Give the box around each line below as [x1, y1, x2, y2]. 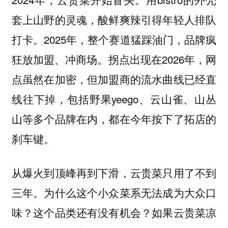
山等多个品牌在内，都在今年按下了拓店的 [11, 110, 217, 126]
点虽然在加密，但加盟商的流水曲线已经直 [11, 71, 217, 87]
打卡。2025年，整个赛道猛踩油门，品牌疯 [11, 31, 217, 47]
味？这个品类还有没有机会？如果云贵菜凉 [11, 205, 217, 220]
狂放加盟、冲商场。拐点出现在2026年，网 [11, 51, 217, 67]
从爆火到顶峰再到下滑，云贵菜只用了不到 [11, 165, 217, 180]
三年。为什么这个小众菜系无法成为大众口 [11, 185, 217, 200]
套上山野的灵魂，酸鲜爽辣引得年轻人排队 [11, 11, 217, 27]
